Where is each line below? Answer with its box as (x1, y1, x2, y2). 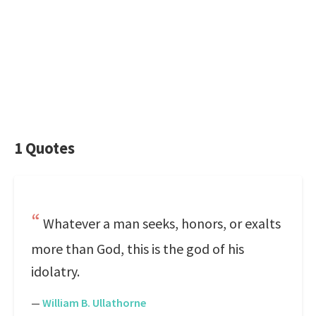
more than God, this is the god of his (31, 240, 244, 257)
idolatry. (31, 262, 80, 280)
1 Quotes (14, 138, 75, 158)
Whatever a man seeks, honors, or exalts (43, 214, 281, 232)
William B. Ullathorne (42, 296, 146, 310)
